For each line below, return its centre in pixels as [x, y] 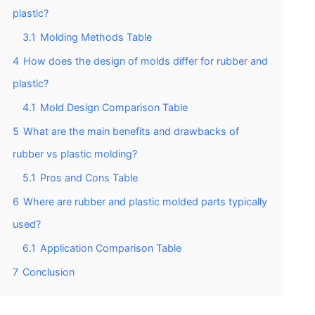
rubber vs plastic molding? [75, 153]
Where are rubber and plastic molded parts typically [145, 201]
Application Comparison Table [111, 247]
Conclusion [49, 271]
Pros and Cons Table [89, 177]
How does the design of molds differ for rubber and [146, 60]
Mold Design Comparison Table [114, 107]
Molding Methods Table [96, 37]
